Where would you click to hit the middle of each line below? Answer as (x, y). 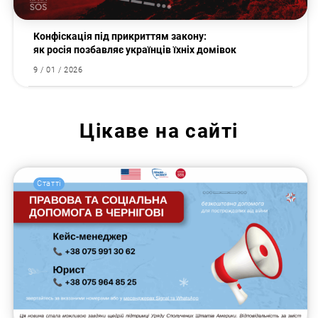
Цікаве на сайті (159, 131)
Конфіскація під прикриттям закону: (120, 37)
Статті (49, 184)
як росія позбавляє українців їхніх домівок (136, 50)
